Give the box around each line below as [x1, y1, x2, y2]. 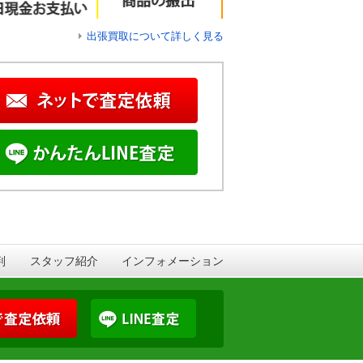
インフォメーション [122, 254, 224, 267]
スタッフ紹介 [29, 254, 98, 267]
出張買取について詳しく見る [87, 29, 224, 42]
